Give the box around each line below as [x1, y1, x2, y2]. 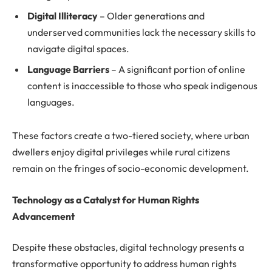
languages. [27, 95, 75, 108]
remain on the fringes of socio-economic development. [12, 162, 249, 175]
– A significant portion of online [109, 63, 245, 75]
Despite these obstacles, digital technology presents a [12, 241, 244, 254]
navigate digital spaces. [27, 42, 129, 55]
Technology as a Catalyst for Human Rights [12, 193, 199, 206]
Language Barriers [27, 63, 109, 75]
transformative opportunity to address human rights [12, 257, 237, 270]
